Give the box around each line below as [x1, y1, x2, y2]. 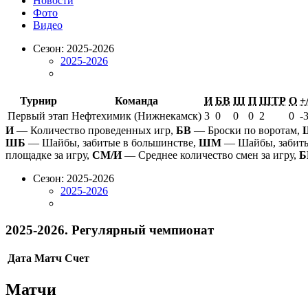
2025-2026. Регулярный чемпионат [5, 222, 214, 237]
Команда [115, 95, 158, 107]
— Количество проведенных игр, [14, 124, 176, 137]
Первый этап [8, 110, 69, 122]
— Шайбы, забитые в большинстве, [25, 137, 199, 149]
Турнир [19, 95, 57, 107]
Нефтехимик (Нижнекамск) [71, 110, 201, 122]
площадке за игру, [5, 149, 92, 162]
